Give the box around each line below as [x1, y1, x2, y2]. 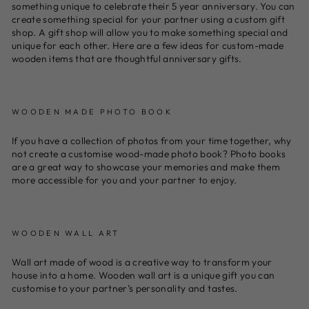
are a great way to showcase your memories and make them [12, 160, 280, 173]
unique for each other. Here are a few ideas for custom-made [12, 39, 284, 52]
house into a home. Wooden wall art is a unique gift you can [12, 268, 275, 281]
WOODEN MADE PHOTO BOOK [12, 106, 177, 117]
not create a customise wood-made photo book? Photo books [12, 147, 286, 160]
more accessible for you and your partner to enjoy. [12, 173, 239, 186]
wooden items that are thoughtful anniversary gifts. [12, 52, 244, 65]
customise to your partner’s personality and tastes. [12, 281, 240, 295]
